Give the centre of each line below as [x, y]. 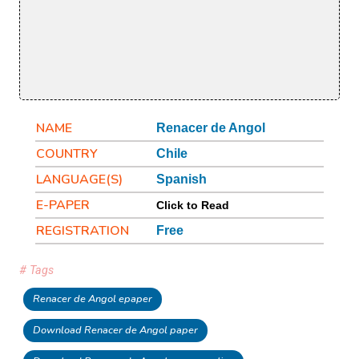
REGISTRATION [83, 231]
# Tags [36, 271]
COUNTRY [67, 154]
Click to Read [193, 206]
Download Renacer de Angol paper [115, 331]
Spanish [182, 179]
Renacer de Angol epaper [93, 299]
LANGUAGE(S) [79, 180]
